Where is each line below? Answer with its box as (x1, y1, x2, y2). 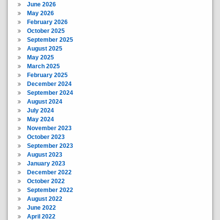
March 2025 (27, 63, 60, 70)
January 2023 (27, 160, 65, 167)
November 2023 (27, 125, 72, 132)
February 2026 (27, 19, 68, 26)
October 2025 (27, 27, 65, 35)
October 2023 (27, 134, 65, 141)
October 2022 (27, 178, 65, 185)
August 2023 (27, 151, 62, 159)
